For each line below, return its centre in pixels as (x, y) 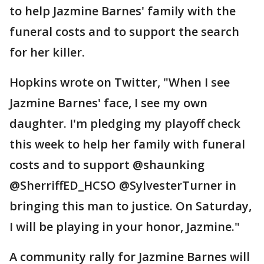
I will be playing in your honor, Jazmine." (125, 227)
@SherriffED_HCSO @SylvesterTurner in (123, 185)
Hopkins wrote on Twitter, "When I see (120, 82)
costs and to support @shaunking (107, 165)
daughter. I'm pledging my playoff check (125, 123)
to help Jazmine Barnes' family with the (123, 11)
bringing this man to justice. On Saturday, (131, 206)
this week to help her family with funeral (127, 144)
